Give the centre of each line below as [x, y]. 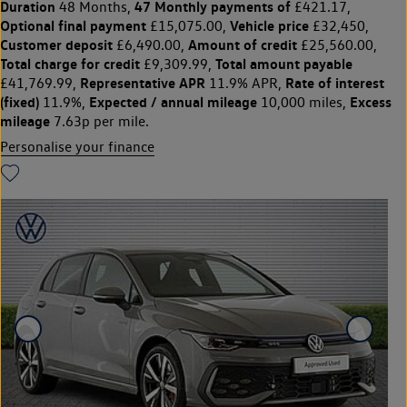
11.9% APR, [245, 84]
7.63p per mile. [99, 122]
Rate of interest [335, 83]
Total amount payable [284, 64]
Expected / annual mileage [173, 102]
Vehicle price [269, 26]
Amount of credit [243, 45]
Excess [371, 102]
